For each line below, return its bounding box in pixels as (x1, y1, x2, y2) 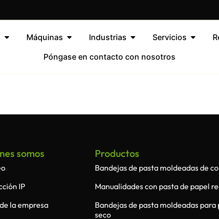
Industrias (88, 32, 127, 42)
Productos (95, 147, 140, 159)
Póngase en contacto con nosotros (44, 52, 175, 62)
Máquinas (26, 32, 63, 42)
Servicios (152, 32, 187, 42)
